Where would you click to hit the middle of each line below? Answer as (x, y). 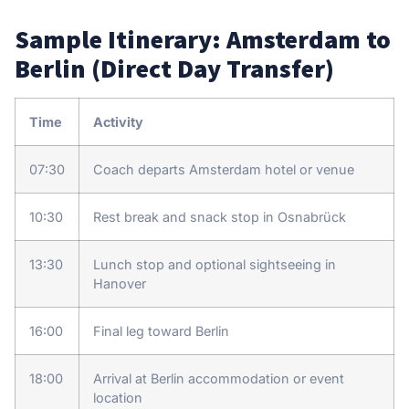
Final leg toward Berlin (161, 330)
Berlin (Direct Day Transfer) (174, 68)
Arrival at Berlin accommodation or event (219, 378)
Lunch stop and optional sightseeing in (215, 264)
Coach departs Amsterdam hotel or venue (224, 169)
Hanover (120, 283)
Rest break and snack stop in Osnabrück (220, 216)
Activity (118, 121)
